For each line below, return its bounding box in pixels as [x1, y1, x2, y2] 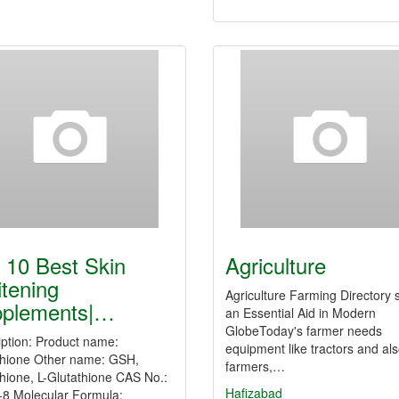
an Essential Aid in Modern [225, 304, 376, 322]
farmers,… [225, 357, 285, 375]
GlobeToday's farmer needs [225, 322, 382, 339]
